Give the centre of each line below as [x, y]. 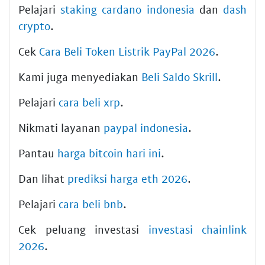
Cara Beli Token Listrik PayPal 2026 [127, 51]
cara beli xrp [89, 102]
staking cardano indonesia [127, 9]
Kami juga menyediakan [80, 77]
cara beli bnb [91, 204]
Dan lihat [43, 178]
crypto [34, 26]
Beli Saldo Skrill [180, 77]
